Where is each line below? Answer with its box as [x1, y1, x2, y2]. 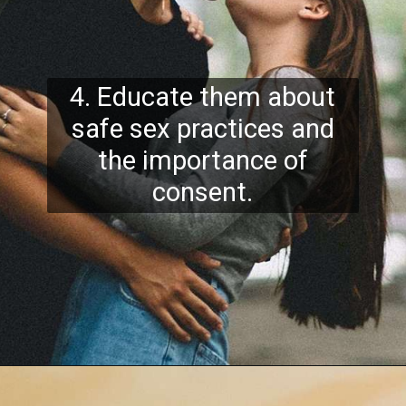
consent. [152, 176, 254, 208]
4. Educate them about [70, 81, 336, 112]
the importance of [97, 144, 308, 176]
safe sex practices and [71, 112, 334, 144]
